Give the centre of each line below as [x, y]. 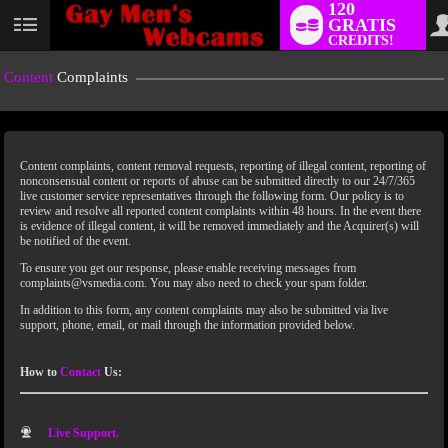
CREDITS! [361, 40]
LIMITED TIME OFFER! [234, 238]
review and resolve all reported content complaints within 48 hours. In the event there [221, 211]
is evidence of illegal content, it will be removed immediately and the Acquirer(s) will [220, 226]
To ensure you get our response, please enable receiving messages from [188, 268]
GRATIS [362, 25]
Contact [81, 372]
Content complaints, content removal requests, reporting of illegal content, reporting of [223, 166]
